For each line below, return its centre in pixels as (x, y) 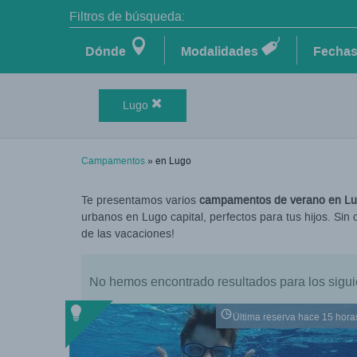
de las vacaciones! (128, 234)
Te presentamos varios (140, 200)
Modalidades (220, 51)
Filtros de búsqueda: (127, 16)
